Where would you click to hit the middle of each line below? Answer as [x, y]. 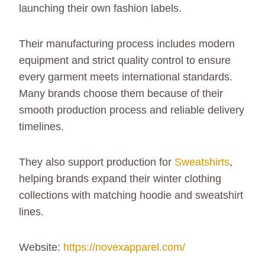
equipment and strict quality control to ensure [125, 60]
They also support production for [97, 162]
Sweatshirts [202, 162]
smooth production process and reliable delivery [132, 110]
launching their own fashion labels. [100, 8]
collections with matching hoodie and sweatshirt [131, 195]
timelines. [41, 126]
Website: [41, 247]
